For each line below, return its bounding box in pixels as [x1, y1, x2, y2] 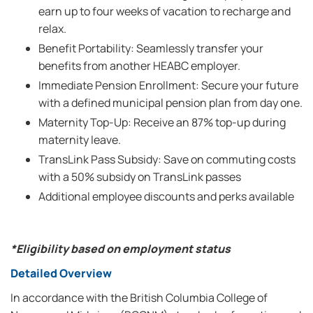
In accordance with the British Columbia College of [10, 290, 268, 305]
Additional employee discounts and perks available [38, 189, 294, 204]
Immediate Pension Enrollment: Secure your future [38, 78, 298, 93]
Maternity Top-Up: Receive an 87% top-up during [38, 115, 286, 130]
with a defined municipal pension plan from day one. [38, 95, 303, 110]
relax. [38, 21, 66, 36]
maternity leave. [38, 132, 121, 147]
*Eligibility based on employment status [10, 241, 231, 256]
